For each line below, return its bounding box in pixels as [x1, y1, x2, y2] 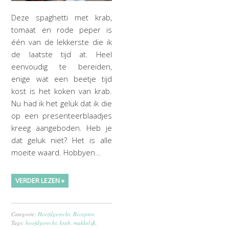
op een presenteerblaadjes [11, 110, 112, 121]
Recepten [73, 210, 95, 218]
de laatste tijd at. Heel [11, 49, 112, 60]
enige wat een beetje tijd [11, 74, 112, 84]
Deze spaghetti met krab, [11, 12, 112, 23]
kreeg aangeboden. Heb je [11, 123, 112, 133]
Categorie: [11, 210, 38, 218]
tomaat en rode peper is [11, 25, 112, 35]
